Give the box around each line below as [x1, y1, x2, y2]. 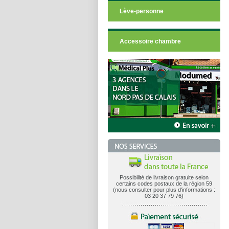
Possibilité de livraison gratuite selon [119, 174, 209, 180]
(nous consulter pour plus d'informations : [112, 187, 215, 193]
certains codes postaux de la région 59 [116, 180, 212, 187]
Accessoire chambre [119, 38, 181, 45]
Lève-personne [119, 8, 164, 15]
